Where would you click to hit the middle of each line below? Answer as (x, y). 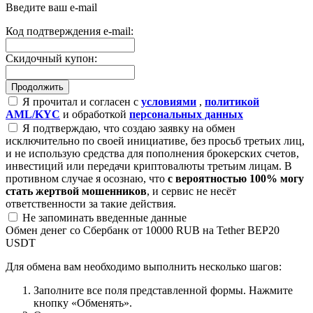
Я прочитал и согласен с (80, 101)
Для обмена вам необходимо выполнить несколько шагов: (144, 266)
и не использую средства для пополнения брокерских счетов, (152, 153)
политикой (232, 101)
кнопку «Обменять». (83, 303)
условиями (169, 101)
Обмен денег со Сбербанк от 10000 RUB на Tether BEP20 (143, 230)
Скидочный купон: (51, 58)
